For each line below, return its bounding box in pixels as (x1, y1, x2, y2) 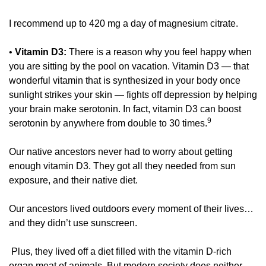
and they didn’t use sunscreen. (9, 218, 137, 229)
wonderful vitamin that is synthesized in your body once (9, 75, 240, 86)
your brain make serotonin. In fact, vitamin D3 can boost (9, 104, 241, 115)
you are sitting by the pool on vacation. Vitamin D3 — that (9, 61, 249, 72)
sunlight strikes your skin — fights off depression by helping (9, 90, 257, 100)
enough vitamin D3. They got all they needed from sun (9, 161, 236, 172)
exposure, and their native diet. (9, 175, 140, 186)
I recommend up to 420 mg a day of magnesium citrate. (9, 18, 240, 29)
